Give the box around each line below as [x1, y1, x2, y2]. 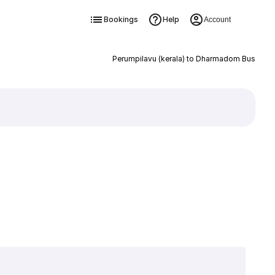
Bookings [103, 15, 138, 24]
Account [203, 15, 231, 24]
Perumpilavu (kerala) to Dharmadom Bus [112, 54, 255, 63]
